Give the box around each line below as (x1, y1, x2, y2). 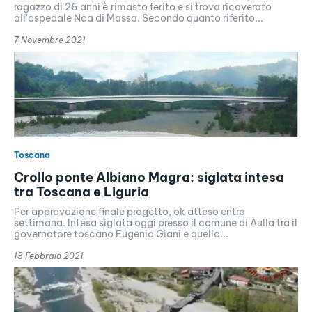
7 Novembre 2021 (14, 35, 86, 46)
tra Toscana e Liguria (14, 183, 149, 200)
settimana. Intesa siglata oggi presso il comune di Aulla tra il (14, 216, 297, 229)
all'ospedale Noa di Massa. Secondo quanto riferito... (14, 12, 263, 25)
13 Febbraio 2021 (14, 250, 84, 261)
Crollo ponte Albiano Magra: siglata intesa (14, 169, 284, 185)
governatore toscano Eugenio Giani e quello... (14, 227, 228, 240)
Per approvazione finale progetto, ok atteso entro (14, 205, 245, 218)
